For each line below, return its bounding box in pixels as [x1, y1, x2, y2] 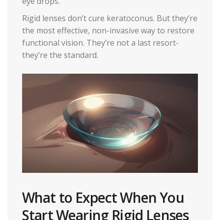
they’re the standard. [22, 50, 98, 61]
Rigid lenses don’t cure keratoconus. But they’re [22, 13, 197, 24]
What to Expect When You [22, 188, 184, 207]
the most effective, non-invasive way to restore [22, 25, 194, 36]
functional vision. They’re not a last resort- [22, 37, 179, 49]
